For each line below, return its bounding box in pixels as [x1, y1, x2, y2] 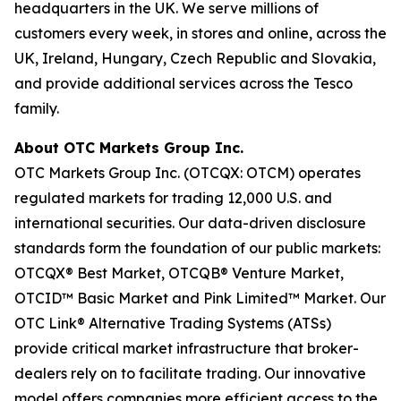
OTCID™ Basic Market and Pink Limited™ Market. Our [14, 289, 386, 307]
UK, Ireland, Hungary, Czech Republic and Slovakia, [14, 49, 376, 67]
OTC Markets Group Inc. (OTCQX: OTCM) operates [14, 164, 361, 182]
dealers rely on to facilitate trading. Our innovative [14, 364, 366, 382]
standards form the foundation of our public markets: [14, 239, 380, 257]
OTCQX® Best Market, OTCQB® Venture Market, [14, 264, 344, 282]
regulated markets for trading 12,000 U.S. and [14, 189, 332, 207]
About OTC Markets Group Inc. [14, 139, 243, 157]
